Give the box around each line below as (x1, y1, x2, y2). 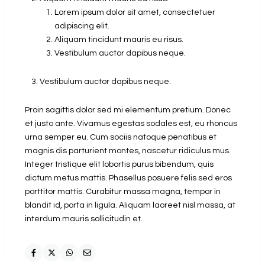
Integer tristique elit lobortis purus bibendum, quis (25, 160, 214, 169)
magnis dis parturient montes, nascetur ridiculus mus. (25, 147, 231, 156)
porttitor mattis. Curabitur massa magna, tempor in (25, 188, 221, 196)
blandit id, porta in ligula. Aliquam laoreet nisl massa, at (25, 201, 235, 210)
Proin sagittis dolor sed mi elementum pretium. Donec (25, 106, 231, 115)
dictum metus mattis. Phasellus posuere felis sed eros (25, 174, 232, 183)
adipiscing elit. (54, 22, 109, 31)
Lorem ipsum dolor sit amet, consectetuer (54, 8, 215, 17)
